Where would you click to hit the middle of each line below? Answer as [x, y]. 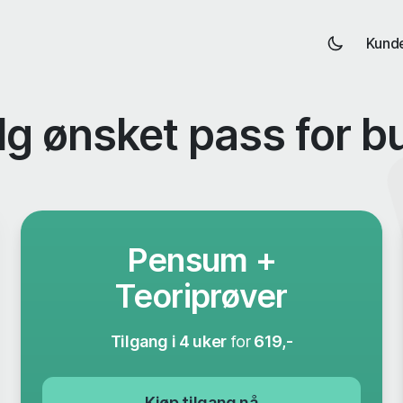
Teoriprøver [201, 296]
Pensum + [201, 260]
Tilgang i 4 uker [170, 341]
